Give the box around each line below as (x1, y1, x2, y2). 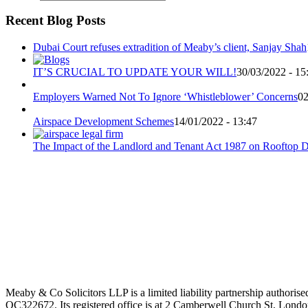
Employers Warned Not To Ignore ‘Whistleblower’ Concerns (33, 91, 298, 103)
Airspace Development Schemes (33, 115, 174, 128)
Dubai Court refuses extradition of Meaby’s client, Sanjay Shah (33, 41, 307, 54)
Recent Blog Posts (5, 13, 105, 28)
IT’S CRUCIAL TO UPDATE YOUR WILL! (33, 66, 236, 78)
